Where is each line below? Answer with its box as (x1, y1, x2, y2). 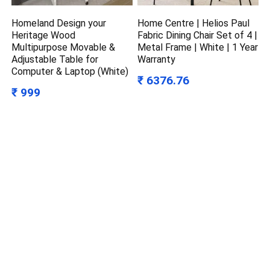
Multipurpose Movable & (11, 41, 116, 53)
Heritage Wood (11, 29, 76, 41)
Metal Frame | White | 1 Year (137, 41, 259, 53)
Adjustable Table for (11, 53, 99, 65)
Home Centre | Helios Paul (137, 17, 250, 29)
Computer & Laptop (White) (11, 65, 129, 77)
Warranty (137, 53, 176, 65)
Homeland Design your (11, 17, 107, 29)
